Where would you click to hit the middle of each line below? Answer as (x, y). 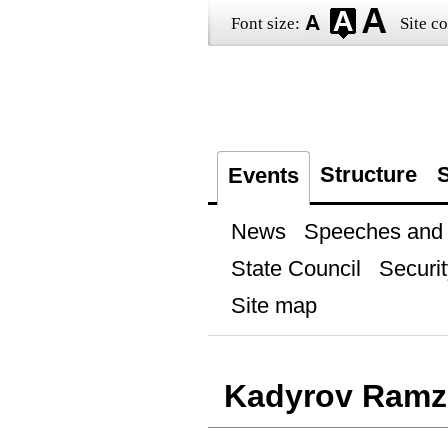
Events (263, 175)
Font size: (265, 23)
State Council (295, 268)
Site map (273, 305)
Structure (368, 174)
